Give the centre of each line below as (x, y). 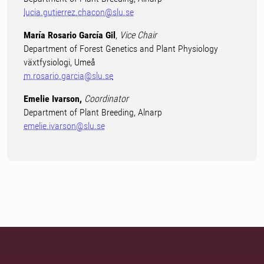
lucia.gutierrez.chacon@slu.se (79, 12)
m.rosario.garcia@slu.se (68, 76)
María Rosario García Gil (70, 35)
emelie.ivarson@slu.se (64, 126)
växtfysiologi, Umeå (60, 62)
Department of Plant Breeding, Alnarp (93, 112)
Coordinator (106, 99)
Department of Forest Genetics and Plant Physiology (121, 49)
